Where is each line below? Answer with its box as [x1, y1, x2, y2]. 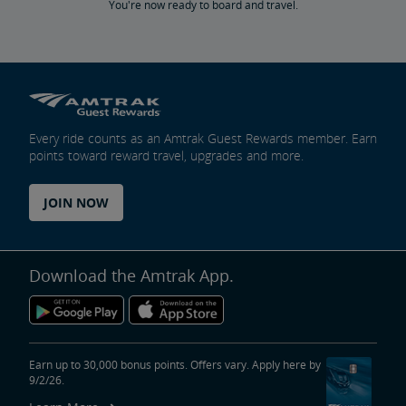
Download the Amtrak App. [29, 264, 234, 286]
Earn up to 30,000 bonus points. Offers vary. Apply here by [29, 356, 321, 372]
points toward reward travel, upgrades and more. [29, 146, 304, 164]
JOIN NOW [43, 193, 109, 211]
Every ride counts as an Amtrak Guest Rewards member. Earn [29, 129, 377, 147]
